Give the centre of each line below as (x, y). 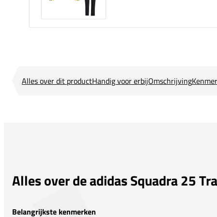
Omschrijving (170, 81)
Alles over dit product (57, 81)
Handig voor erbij (120, 81)
